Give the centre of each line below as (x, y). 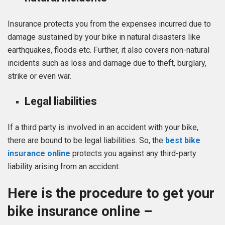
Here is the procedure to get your (111, 194)
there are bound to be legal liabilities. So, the (86, 140)
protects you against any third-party (133, 153)
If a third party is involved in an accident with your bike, (103, 127)
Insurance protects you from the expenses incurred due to (109, 24)
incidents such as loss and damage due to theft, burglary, (107, 63)
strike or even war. (40, 76)
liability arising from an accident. (65, 166)
